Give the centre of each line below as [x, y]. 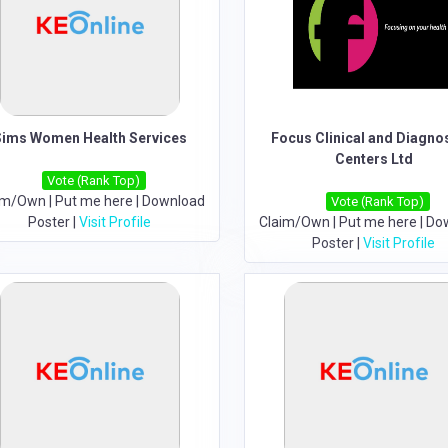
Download [173, 201]
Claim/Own [294, 222]
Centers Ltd [373, 159]
